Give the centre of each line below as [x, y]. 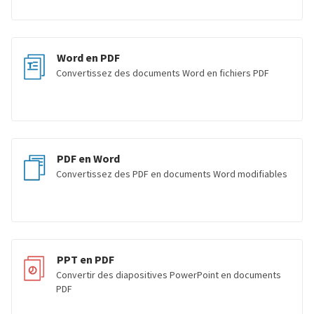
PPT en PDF [86, 259]
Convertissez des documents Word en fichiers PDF [163, 73]
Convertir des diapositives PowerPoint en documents [169, 275]
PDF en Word [88, 158]
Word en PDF [88, 57]
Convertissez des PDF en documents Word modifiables [172, 174]
